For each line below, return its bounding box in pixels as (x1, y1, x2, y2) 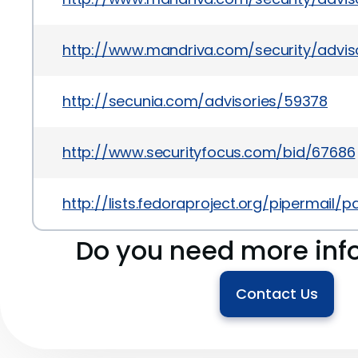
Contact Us (235, 284, 318, 304)
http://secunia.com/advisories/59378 (62, 91, 328, 111)
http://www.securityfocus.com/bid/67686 (62, 142, 356, 162)
